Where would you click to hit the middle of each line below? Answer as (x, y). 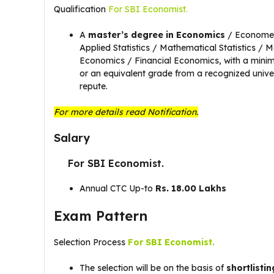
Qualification (81, 9)
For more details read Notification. (126, 112)
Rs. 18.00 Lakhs (191, 188)
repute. (94, 86)
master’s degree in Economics (157, 35)
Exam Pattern (103, 216)
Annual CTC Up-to (117, 188)
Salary (74, 138)
